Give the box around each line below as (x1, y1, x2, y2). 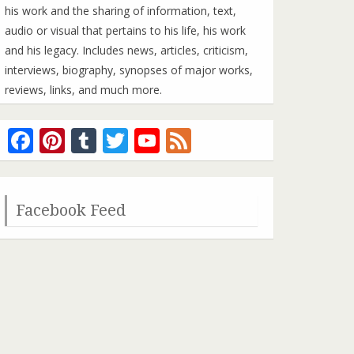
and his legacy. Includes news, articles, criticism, (5, 43, 248, 58)
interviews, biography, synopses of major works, (5, 62, 253, 78)
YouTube (160, 123, 265, 158)
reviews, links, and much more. (5, 82, 162, 98)
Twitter (128, 123, 213, 158)
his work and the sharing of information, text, (5, 3, 236, 19)
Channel (160, 149, 257, 183)
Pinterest (65, 123, 171, 158)
